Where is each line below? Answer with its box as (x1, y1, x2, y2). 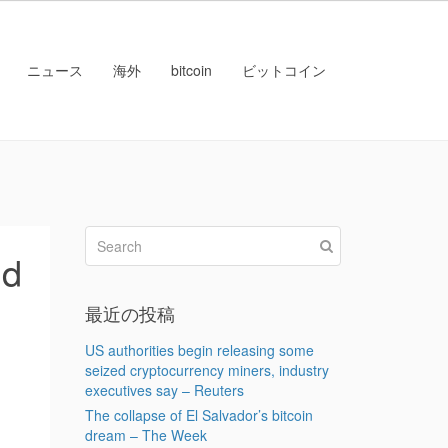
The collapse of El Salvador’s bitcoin (84, 405, 313, 425)
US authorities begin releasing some (84, 340, 314, 360)
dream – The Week (84, 425, 207, 445)
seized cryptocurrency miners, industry (84, 360, 329, 380)
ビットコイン (242, 60, 326, 80)
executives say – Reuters (84, 380, 244, 400)
